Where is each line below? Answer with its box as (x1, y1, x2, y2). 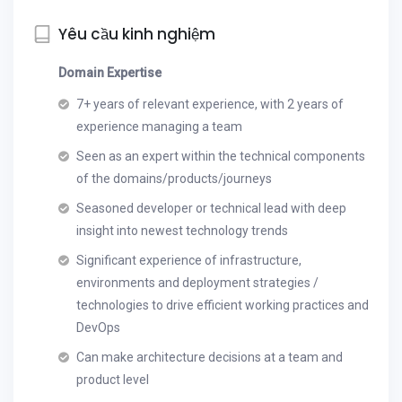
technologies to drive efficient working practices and (76, 298, 369, 312)
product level (76, 372, 149, 387)
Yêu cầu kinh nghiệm (58, 23, 215, 45)
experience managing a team (76, 119, 242, 134)
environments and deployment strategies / (76, 275, 319, 290)
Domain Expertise (58, 66, 162, 80)
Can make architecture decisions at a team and (76, 350, 343, 364)
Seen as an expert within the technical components (76, 149, 365, 163)
